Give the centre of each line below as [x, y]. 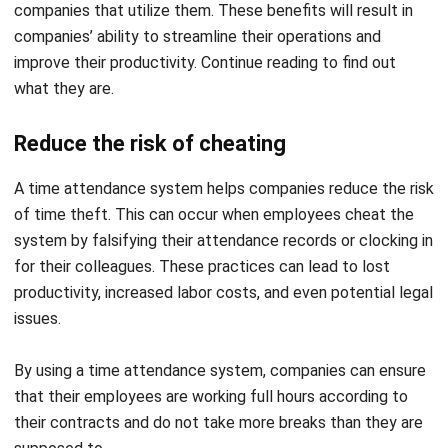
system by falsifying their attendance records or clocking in [223, 174]
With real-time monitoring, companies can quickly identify [214, 434]
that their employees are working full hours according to [211, 330]
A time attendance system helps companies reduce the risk [224, 122]
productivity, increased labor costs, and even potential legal [223, 226]
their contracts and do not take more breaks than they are [218, 356]
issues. [39, 252]
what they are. [64, 22]
